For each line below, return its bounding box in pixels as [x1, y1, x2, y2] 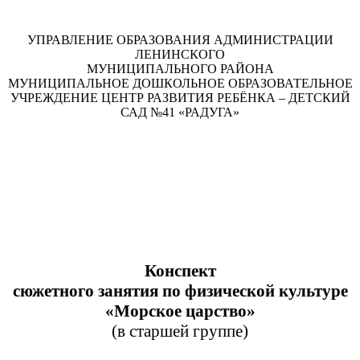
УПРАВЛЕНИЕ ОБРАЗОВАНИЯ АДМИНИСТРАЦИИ [27, 33, 333, 47]
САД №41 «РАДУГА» [121, 105, 239, 120]
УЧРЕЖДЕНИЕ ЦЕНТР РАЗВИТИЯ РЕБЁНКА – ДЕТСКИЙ [10, 91, 350, 105]
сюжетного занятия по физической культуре [12, 281, 348, 301]
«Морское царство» [104, 301, 256, 321]
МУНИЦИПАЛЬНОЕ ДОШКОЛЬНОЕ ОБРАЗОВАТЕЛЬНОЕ [7, 76, 353, 91]
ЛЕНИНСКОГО [135, 47, 225, 62]
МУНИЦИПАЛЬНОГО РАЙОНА [86, 62, 274, 76]
